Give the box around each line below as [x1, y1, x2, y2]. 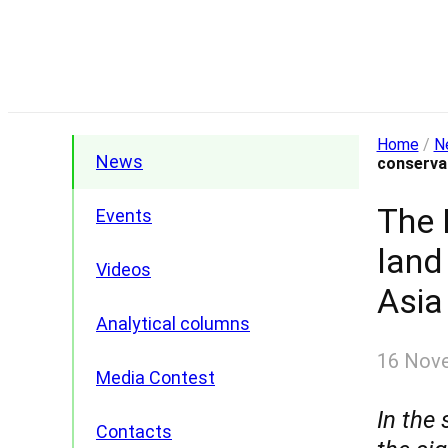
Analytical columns [96, 313, 250, 334]
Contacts [96, 421, 172, 442]
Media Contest [96, 367, 215, 388]
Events [96, 205, 152, 226]
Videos [96, 259, 151, 280]
